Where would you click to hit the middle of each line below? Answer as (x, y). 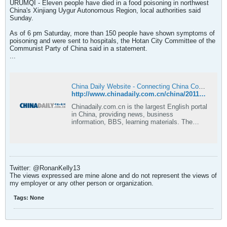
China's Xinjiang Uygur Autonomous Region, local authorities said (105, 10)
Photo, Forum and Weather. (112, 152)
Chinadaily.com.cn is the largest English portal (139, 107)
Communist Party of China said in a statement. (79, 48)
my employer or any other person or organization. (82, 183)
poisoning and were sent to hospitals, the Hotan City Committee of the (112, 41)
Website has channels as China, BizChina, (134, 129)
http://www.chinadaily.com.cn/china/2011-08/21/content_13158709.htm (202, 94)
